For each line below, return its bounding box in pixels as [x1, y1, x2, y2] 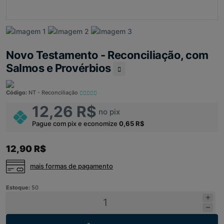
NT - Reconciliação [28, 88, 79, 96]
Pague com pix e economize [32, 119, 119, 127]
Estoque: [6, 183, 31, 191]
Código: [6, 88, 28, 96]
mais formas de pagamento [30, 162, 113, 170]
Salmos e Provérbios [6, 61, 113, 74]
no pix [98, 106, 120, 116]
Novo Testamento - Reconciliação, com [6, 48, 208, 61]
